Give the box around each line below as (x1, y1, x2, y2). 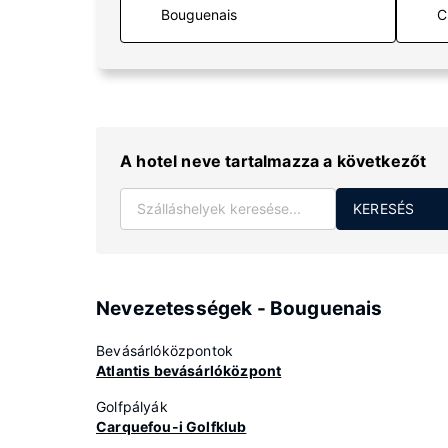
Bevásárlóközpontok (96, 342, 234, 359)
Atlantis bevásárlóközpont (96, 362, 282, 379)
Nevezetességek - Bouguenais (96, 297, 383, 320)
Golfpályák (96, 398, 168, 415)
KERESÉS (353, 200, 415, 217)
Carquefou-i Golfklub (96, 418, 247, 435)
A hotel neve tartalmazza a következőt (120, 151, 427, 171)
